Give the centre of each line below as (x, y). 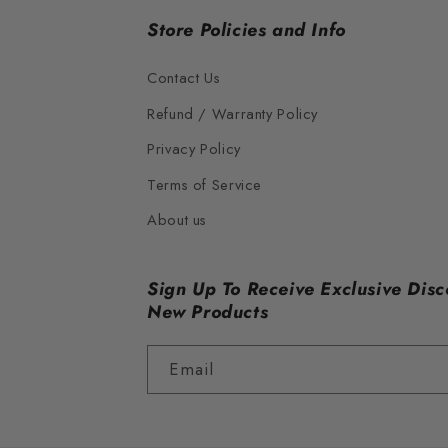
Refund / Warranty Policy (233, 113)
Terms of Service (205, 184)
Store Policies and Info (246, 30)
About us (177, 220)
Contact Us (184, 78)
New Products (208, 312)
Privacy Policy (194, 149)
